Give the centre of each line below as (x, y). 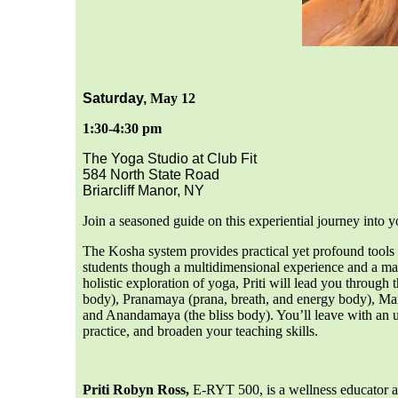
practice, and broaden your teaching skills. (202, 331)
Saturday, (116, 98)
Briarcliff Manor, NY (145, 191)
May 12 (173, 98)
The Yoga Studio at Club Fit (170, 159)
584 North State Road (151, 175)
